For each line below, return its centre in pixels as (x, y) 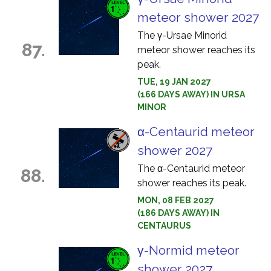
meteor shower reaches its (196, 50)
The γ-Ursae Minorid (182, 35)
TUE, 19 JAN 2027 (174, 82)
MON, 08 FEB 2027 (176, 200)
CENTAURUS (164, 226)
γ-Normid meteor (188, 250)
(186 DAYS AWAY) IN (178, 213)
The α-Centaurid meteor (191, 168)
